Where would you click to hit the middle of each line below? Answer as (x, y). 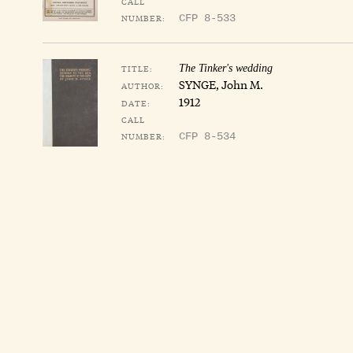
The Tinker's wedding (226, 68)
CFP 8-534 (207, 136)
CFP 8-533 (207, 18)
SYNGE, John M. (221, 84)
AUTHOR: (143, 85)
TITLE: (137, 68)
